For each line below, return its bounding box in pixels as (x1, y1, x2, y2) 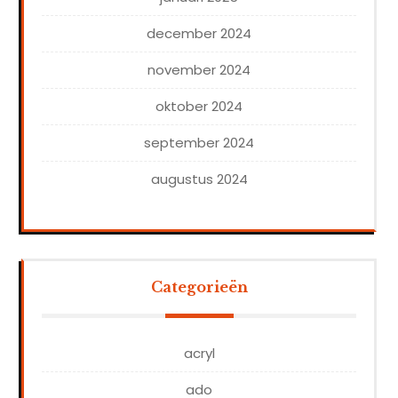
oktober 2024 (155, 97, 243, 116)
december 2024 (147, 24, 251, 44)
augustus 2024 (150, 170, 248, 189)
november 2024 (147, 60, 251, 80)
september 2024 (144, 133, 254, 153)
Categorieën (150, 278, 248, 297)
